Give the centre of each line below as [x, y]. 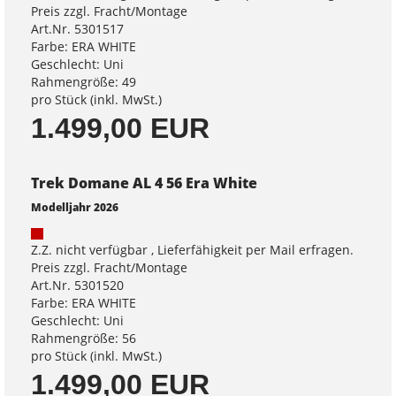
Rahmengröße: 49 [84, 82]
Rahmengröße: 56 [84, 338]
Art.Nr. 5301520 [77, 285]
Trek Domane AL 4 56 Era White [144, 183]
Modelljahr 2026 [75, 207]
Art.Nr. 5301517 [77, 29]
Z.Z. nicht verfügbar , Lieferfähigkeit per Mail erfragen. [192, 250]
